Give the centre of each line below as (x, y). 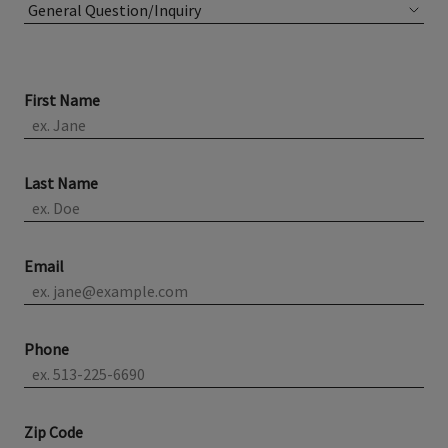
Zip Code (53, 431)
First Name (62, 99)
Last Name (61, 182)
